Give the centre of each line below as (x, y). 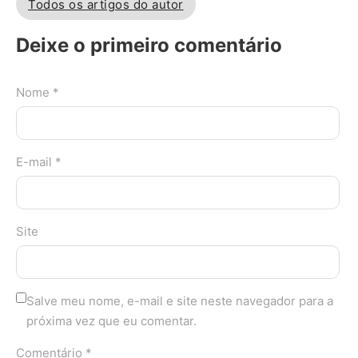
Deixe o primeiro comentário (149, 45)
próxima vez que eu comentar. (111, 321)
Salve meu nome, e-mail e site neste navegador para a (180, 301)
